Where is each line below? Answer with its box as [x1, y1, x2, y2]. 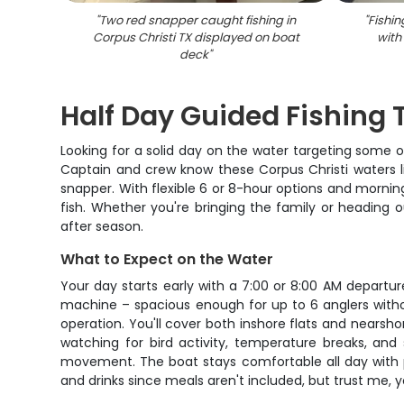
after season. [60, 217, 144, 235]
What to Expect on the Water [60, 249, 274, 270]
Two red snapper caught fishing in [99, 12, 297, 29]
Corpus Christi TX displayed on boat [92, 29, 299, 46]
